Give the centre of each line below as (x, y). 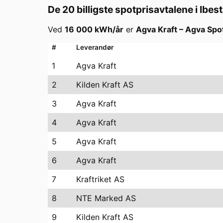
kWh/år (108, 29)
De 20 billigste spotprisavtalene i (124, 9)
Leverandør (95, 47)
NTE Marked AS (106, 198)
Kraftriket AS (100, 179)
